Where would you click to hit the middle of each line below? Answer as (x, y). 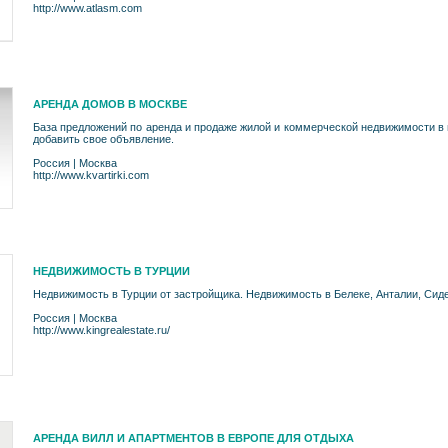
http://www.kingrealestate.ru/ (101, 330)
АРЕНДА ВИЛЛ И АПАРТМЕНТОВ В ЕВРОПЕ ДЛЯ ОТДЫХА (193, 438)
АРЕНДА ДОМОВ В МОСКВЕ (110, 104)
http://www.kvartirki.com (91, 175)
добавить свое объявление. (103, 139)
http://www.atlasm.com (87, 8)
